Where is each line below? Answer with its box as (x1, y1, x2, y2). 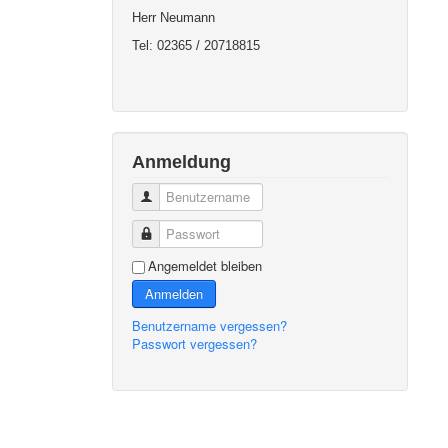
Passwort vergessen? (132, 334, 258, 353)
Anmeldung (132, 152, 232, 172)
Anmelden (145, 284, 204, 303)
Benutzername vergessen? (132, 316, 288, 335)
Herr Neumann (132, 10, 216, 25)
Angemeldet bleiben (148, 256, 263, 275)
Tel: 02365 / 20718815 (132, 38, 261, 53)
